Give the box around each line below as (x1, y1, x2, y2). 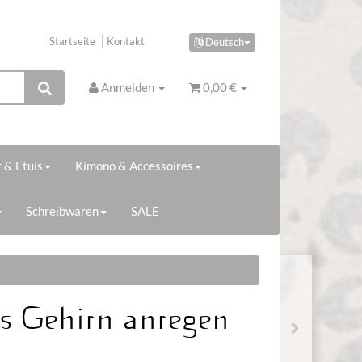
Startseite (49, 35, 95, 48)
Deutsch (203, 35, 244, 48)
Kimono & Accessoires (75, 158, 193, 173)
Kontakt (107, 35, 145, 48)
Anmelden (100, 80, 157, 95)
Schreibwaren (26, 203, 99, 218)
